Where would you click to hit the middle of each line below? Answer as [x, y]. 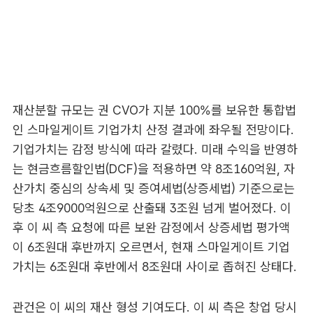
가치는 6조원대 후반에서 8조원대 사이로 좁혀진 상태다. [154, 267]
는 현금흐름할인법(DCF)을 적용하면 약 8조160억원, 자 [153, 169]
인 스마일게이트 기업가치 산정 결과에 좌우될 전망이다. [153, 130]
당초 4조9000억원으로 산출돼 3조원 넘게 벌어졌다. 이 [152, 208]
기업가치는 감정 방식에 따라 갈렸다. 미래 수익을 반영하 [155, 150]
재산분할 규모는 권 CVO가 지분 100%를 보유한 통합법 [154, 110]
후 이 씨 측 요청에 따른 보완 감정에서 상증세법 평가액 [151, 228]
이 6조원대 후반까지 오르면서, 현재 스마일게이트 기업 [151, 247]
